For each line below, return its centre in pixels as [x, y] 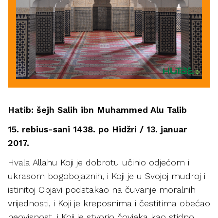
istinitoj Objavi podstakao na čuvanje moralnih [102, 190]
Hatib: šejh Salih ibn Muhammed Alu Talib [97, 110]
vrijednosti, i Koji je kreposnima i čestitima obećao [109, 203]
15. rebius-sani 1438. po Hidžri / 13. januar [97, 129]
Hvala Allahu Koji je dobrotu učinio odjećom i [99, 162]
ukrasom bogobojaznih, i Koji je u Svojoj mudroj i [107, 176]
